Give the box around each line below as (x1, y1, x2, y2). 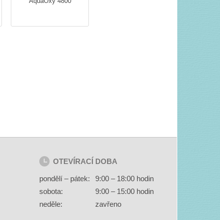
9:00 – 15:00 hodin (93, 187, 154, 196)
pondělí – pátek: (39, 174, 90, 183)
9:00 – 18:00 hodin (93, 174, 154, 183)
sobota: (39, 187, 63, 196)
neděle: (39, 200, 62, 209)
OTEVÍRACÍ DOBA (53, 157, 117, 166)
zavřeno (93, 200, 121, 209)
